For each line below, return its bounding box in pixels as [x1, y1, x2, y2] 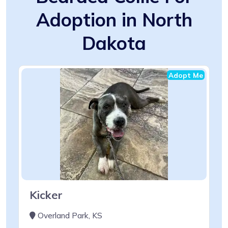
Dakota [82, 31, 146, 54]
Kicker [30, 187, 63, 202]
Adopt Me [168, 70, 203, 79]
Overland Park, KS [36, 210, 102, 220]
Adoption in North [36, 8, 192, 31]
